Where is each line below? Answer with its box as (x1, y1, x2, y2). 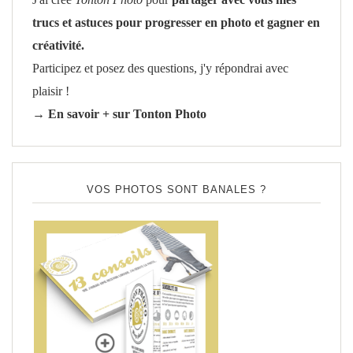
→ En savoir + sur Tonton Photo (32, 107, 206, 122)
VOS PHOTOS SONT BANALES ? (87, 184, 266, 196)
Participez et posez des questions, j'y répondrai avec (32, 61, 288, 76)
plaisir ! (32, 84, 69, 99)
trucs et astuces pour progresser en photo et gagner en (32, 16, 320, 31)
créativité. (32, 39, 84, 54)
